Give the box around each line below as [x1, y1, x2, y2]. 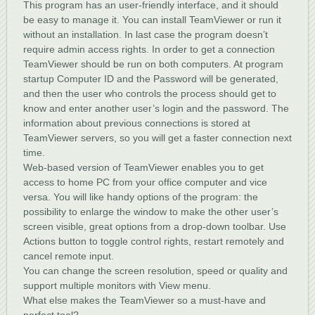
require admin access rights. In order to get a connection [23, 44, 275, 55]
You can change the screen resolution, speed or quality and [23, 265, 288, 276]
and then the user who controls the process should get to [23, 88, 276, 99]
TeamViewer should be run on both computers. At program [23, 58, 283, 70]
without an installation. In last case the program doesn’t [23, 29, 268, 40]
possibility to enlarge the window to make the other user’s [23, 206, 278, 217]
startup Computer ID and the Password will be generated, [23, 73, 278, 84]
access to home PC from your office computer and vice [23, 176, 267, 188]
